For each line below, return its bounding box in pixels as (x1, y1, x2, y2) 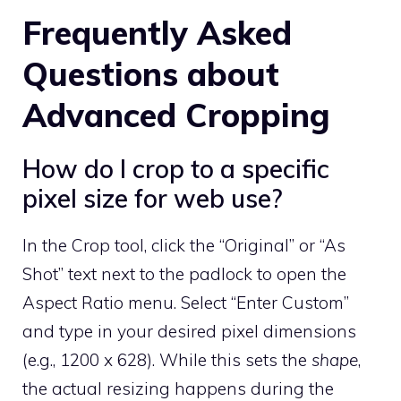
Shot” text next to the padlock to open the (22, 262, 346, 285)
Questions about (22, 53, 279, 94)
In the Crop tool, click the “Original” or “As (22, 234, 346, 256)
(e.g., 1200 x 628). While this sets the (22, 348, 311, 371)
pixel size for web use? (22, 182, 282, 214)
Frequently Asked (22, 12, 292, 53)
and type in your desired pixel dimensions (22, 320, 356, 342)
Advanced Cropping (22, 94, 330, 135)
